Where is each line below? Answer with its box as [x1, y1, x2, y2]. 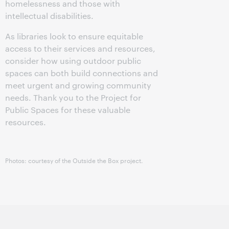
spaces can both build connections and [5, 67, 158, 79]
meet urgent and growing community [5, 80, 151, 91]
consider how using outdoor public [5, 55, 141, 66]
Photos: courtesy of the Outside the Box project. [5, 155, 143, 165]
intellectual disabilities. [5, 10, 94, 21]
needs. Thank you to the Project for [5, 92, 141, 103]
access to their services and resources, [5, 43, 155, 54]
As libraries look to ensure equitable [5, 31, 143, 42]
